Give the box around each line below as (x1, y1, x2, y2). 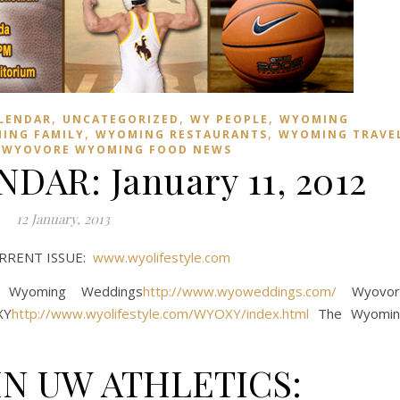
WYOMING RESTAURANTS (95, 127, 268, 142)
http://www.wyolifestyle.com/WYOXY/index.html (11, 304, 309, 322)
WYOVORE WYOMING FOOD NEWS (2, 142, 232, 157)
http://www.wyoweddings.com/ (142, 282, 337, 300)
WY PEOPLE (190, 112, 269, 127)
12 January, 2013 (16, 210, 110, 228)
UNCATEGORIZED (62, 112, 179, 127)
